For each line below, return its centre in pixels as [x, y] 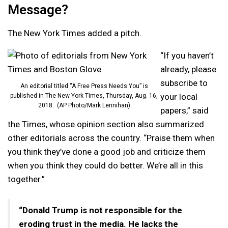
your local [179, 96]
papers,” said [184, 110]
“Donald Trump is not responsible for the [101, 210]
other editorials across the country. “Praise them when [111, 138]
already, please [188, 69]
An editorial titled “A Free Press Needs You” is [84, 86]
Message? [38, 9]
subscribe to [184, 83]
